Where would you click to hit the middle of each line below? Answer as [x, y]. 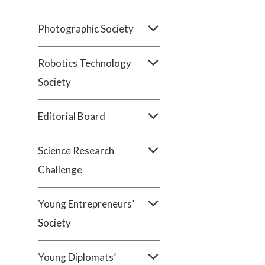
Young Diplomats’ [77, 257]
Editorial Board [72, 116]
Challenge [60, 169]
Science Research [76, 151]
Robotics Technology [85, 63]
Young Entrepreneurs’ [86, 204]
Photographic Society [86, 29]
